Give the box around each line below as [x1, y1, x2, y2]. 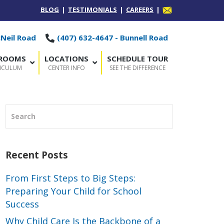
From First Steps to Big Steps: [5, 171, 135, 184]
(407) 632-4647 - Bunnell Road [55, 32, 168, 42]
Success [5, 197, 39, 210]
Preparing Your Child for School [5, 184, 141, 197]
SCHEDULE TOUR [107, 53, 168, 63]
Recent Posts [5, 148, 68, 161]
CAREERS [126, 5, 153, 14]
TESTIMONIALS [68, 5, 117, 14]
